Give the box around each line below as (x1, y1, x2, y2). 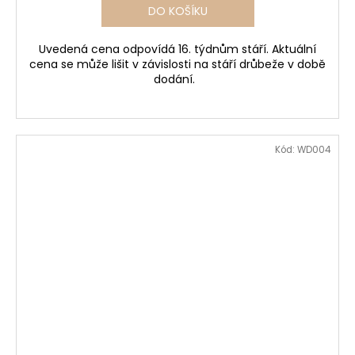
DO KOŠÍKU (147, 2, 208, 19)
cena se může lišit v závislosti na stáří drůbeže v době (29, 55, 326, 72)
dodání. (154, 71, 201, 87)
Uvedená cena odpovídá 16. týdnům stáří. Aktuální (39, 40, 316, 57)
